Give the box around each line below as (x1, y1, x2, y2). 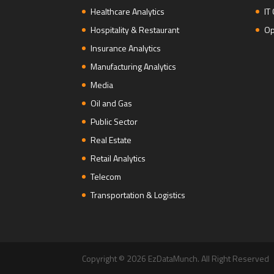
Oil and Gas (91, 97, 133, 110)
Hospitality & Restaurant (91, 23, 180, 37)
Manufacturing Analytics (91, 60, 177, 73)
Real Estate (91, 133, 132, 147)
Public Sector (91, 115, 138, 128)
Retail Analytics (91, 152, 146, 165)
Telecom (91, 170, 122, 183)
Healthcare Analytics (91, 5, 165, 18)
